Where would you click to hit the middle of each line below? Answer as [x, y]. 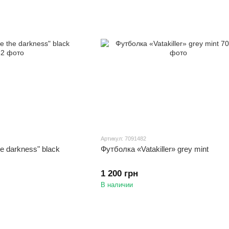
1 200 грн [119, 174]
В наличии [117, 185]
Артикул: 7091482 [123, 139]
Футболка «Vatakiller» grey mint [154, 149]
